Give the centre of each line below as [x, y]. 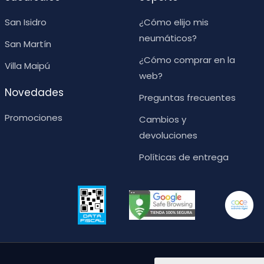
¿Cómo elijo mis [174, 22]
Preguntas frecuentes [187, 97]
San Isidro [26, 22]
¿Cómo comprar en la [187, 60]
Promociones [34, 117]
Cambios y [163, 119]
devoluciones [168, 135]
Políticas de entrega [184, 157]
